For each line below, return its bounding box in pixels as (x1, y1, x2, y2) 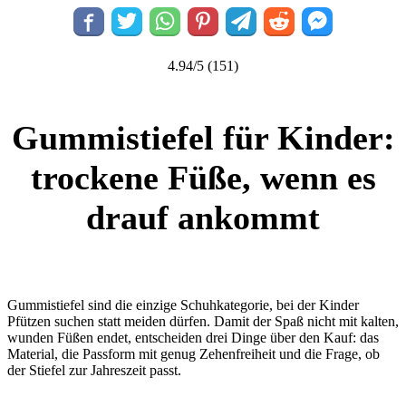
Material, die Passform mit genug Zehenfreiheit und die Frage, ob (7, 345, 380, 362)
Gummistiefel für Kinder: (11, 118, 395, 157)
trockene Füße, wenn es (30, 158, 376, 197)
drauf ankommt (86, 198, 320, 237)
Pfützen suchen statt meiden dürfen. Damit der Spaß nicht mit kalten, (7, 313, 399, 329)
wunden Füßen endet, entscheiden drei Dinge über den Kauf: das (7, 329, 379, 345)
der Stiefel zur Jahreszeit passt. (7, 362, 181, 378)
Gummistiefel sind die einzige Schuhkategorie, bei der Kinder (7, 296, 359, 313)
